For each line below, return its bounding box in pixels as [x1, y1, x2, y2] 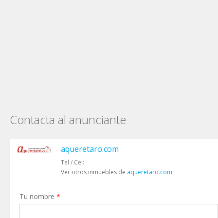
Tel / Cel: [61, 158, 84, 166]
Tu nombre [19, 191, 56, 201]
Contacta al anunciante [10, 111, 126, 127]
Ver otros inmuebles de [61, 167, 127, 176]
